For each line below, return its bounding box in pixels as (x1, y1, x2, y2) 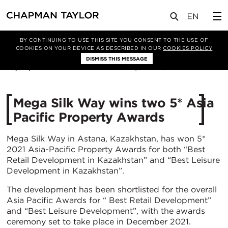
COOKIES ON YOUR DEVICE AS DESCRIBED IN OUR (15, 45, 163, 51)
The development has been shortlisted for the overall (7, 185, 217, 194)
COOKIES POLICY (163, 45, 213, 51)
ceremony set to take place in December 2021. (7, 217, 191, 226)
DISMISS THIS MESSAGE (85, 55, 148, 62)
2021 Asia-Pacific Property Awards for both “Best (7, 145, 205, 154)
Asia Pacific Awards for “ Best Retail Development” (7, 195, 211, 205)
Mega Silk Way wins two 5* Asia (13, 95, 214, 110)
